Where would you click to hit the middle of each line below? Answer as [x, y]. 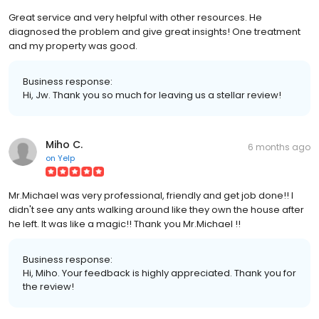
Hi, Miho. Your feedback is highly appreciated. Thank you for [159, 273]
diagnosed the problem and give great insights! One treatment [155, 31]
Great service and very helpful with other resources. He [135, 17]
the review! [48, 286]
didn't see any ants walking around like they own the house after [156, 209]
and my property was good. [73, 46]
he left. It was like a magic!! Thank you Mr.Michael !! [125, 224]
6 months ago [279, 147]
